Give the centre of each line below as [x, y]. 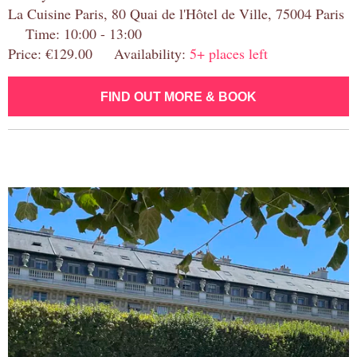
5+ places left [229, 54]
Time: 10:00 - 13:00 [75, 34]
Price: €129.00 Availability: [99, 54]
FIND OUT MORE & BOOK [178, 97]
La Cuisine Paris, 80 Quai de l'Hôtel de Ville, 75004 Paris [176, 14]
